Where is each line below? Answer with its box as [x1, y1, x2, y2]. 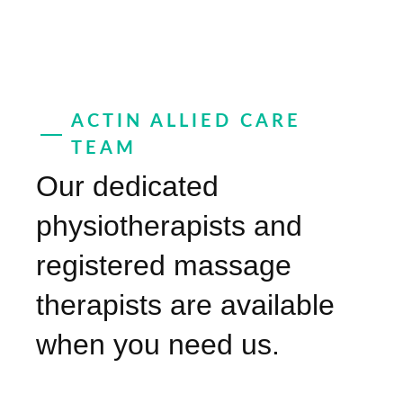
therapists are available [36, 289, 335, 322]
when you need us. [36, 328, 280, 362]
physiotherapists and [36, 210, 302, 243]
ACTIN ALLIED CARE [71, 112, 301, 131]
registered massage [36, 249, 291, 282]
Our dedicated [36, 170, 219, 203]
